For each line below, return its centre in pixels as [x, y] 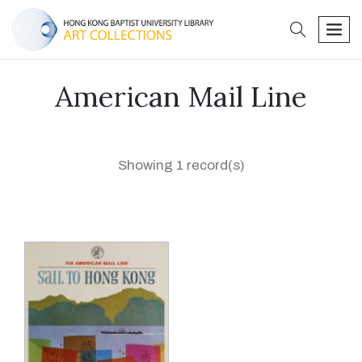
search [326, 25]
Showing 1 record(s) [181, 165]
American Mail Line [181, 97]
